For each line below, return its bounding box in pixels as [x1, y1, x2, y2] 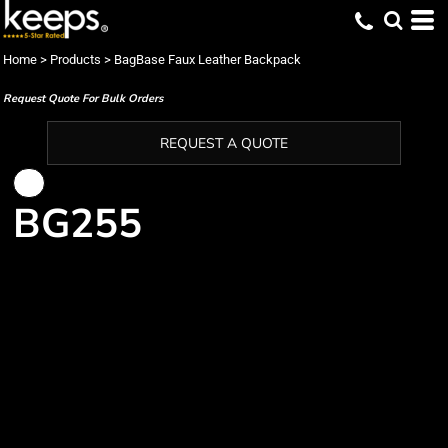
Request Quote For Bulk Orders [3, 91, 163, 106]
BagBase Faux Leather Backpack [114, 52, 301, 67]
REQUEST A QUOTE [160, 134, 288, 154]
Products [50, 52, 101, 67]
